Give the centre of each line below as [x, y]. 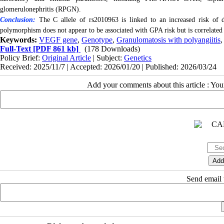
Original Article [66, 57]
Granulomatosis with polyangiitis [168, 39]
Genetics [138, 57]
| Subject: [107, 57]
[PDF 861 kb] [55, 48]
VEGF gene [58, 39]
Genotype [97, 39]
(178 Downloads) [112, 48]
